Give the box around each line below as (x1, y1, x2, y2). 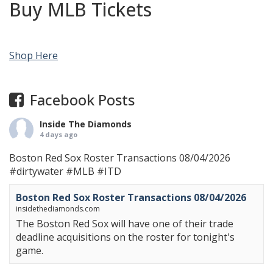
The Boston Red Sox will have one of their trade (16, 217, 233, 231)
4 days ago (40, 130, 77, 140)
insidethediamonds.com (16, 204, 100, 214)
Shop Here (9, 49, 58, 63)
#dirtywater (9, 165, 63, 179)
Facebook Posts (30, 90, 135, 110)
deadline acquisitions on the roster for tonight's (16, 230, 235, 244)
